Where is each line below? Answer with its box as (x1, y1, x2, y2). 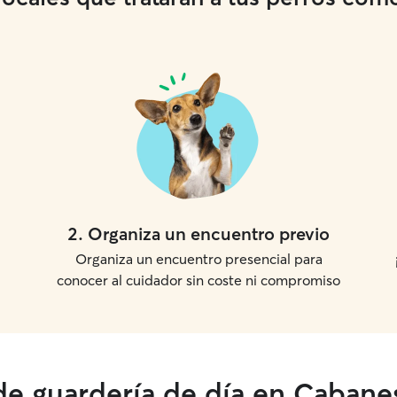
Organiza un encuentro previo (88, 222, 330, 245)
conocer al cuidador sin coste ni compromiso (57, 271, 340, 289)
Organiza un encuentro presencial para (74, 250, 323, 268)
